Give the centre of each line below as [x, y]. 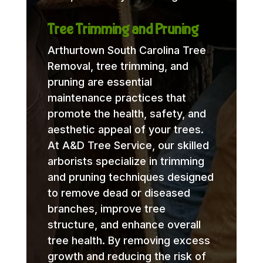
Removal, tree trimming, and [118, 66]
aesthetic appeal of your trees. [125, 129]
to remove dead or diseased [119, 193]
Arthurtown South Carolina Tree [127, 50]
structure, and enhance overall [124, 224]
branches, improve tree [106, 208]
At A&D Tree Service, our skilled [128, 145]
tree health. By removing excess [129, 240]
